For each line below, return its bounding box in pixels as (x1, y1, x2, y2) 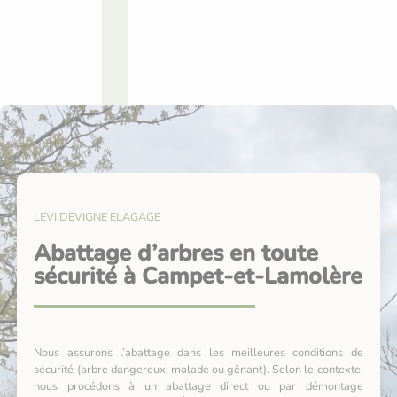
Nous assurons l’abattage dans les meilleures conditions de (34, 344, 363, 361)
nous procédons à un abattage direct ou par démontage (34, 378, 363, 394)
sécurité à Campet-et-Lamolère (34, 261, 363, 292)
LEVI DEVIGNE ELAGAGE (34, 209, 161, 226)
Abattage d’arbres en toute (34, 237, 319, 269)
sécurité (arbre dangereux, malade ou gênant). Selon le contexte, (34, 361, 363, 378)
